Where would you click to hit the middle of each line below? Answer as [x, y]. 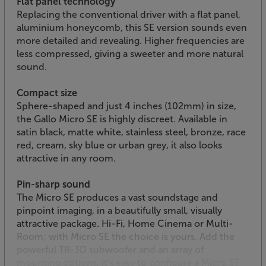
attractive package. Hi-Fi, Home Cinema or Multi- [125, 223]
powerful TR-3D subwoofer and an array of [110, 249]
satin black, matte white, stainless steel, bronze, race [131, 132]
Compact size [47, 93]
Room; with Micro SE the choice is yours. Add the [126, 236]
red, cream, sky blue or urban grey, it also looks [119, 145]
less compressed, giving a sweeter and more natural [130, 53]
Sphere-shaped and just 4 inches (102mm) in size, [126, 106]
